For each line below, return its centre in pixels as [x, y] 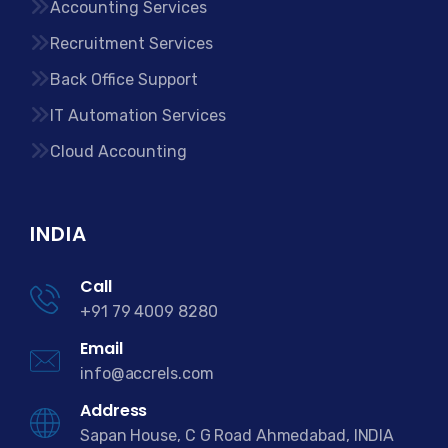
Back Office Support [124, 80]
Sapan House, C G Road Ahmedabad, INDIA [237, 435]
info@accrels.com [147, 373]
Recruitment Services [131, 44]
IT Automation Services [138, 116]
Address [114, 410]
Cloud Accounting [118, 152]
